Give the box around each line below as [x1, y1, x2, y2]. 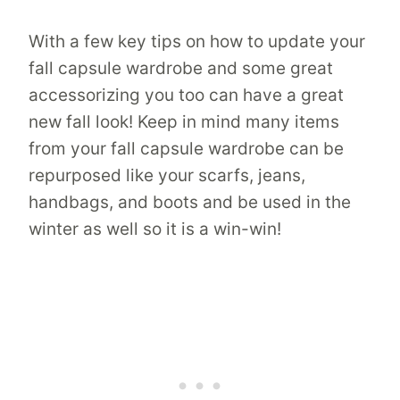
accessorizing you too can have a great [29, 84, 344, 105]
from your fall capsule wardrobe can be [29, 137, 344, 159]
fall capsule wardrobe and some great [29, 57, 333, 79]
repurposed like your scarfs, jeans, [29, 164, 305, 186]
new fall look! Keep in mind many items [29, 111, 339, 132]
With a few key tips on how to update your [29, 30, 365, 52]
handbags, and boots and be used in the [29, 191, 351, 212]
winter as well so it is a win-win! [29, 218, 281, 239]
